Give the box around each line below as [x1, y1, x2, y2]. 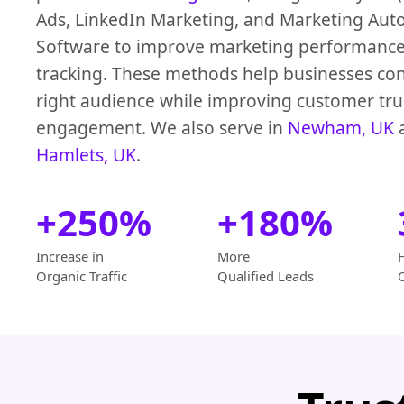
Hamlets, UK [36, 142, 136, 168]
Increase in [36, 247, 104, 266]
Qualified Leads [216, 267, 314, 286]
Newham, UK [288, 115, 394, 141]
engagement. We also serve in [36, 115, 288, 141]
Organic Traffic [36, 267, 127, 286]
